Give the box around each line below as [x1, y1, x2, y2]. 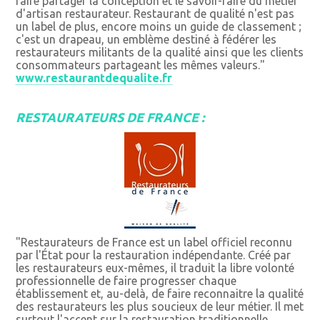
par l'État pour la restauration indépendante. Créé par [16, 249, 291, 262]
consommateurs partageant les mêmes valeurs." [16, 59, 266, 72]
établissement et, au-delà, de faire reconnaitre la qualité [16, 287, 304, 301]
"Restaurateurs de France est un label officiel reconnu [16, 236, 293, 249]
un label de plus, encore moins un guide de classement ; [16, 20, 302, 34]
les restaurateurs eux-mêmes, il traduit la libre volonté [16, 261, 295, 275]
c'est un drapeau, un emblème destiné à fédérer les [16, 33, 277, 46]
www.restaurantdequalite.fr [16, 71, 173, 85]
